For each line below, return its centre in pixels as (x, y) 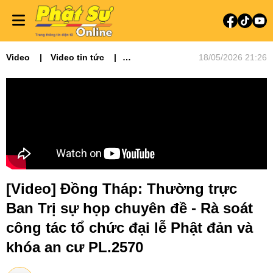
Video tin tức (77, 57)
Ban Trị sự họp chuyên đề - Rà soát (129, 208)
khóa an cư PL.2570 (75, 247)
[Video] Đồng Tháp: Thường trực (122, 189)
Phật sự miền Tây (42, 69)
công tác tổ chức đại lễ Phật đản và (129, 228)
